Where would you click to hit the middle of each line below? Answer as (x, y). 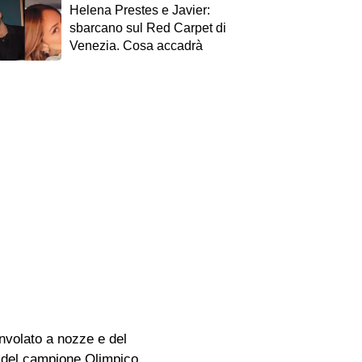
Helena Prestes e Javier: (139, 10)
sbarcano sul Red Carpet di (147, 28)
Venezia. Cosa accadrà (136, 46)
